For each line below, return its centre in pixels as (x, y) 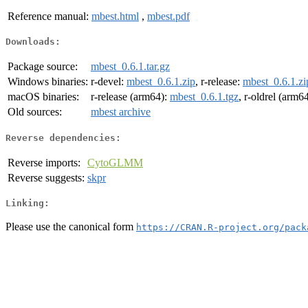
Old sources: (35, 112)
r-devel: (109, 82)
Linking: (27, 203)
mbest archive (121, 112)
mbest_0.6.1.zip (161, 82)
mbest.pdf (168, 16)
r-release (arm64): (130, 97)
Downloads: (33, 42)
